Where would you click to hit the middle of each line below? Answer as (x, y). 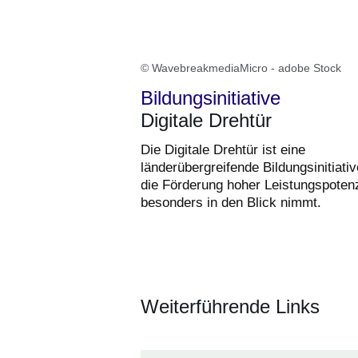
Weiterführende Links (230, 306)
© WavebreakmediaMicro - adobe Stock (241, 68)
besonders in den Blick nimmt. (231, 202)
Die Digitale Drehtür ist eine (223, 149)
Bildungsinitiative (211, 97)
